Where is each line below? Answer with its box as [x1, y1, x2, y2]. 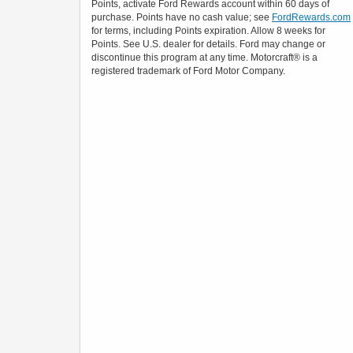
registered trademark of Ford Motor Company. [91, 65, 285, 76]
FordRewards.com [272, 11, 351, 23]
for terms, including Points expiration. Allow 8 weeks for [91, 24, 325, 36]
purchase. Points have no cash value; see [91, 11, 272, 23]
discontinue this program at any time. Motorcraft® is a [91, 51, 318, 63]
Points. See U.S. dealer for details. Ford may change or [91, 38, 325, 50]
